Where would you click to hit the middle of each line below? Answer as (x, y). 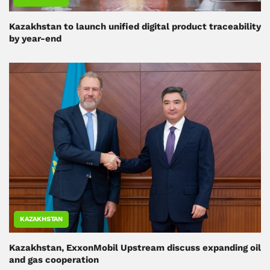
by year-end (35, 38)
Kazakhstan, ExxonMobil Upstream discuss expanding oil (135, 247)
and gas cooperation (54, 259)
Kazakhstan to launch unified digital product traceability (135, 26)
